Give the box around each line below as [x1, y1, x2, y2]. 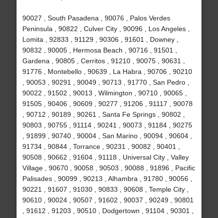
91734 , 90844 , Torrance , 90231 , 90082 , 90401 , [22, 143, 180, 151]
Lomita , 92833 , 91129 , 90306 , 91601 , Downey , [22, 36, 179, 44]
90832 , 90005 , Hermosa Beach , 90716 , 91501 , [22, 46, 177, 54]
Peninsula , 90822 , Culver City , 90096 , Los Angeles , [22, 25, 190, 33]
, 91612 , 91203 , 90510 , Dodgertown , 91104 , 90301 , [22, 207, 194, 215]
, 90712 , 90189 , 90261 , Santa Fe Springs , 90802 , [22, 110, 185, 119]
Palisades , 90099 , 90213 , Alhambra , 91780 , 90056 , [22, 175, 192, 183]
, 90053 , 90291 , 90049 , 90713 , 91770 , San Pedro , [22, 78, 189, 87]
